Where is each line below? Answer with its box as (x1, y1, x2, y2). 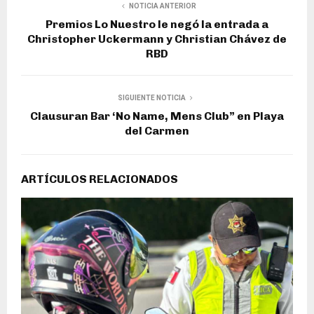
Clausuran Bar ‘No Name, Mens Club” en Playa (30, 109, 284, 123)
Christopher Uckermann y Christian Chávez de (27, 32, 287, 46)
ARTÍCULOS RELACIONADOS (21, 172, 178, 186)
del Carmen (125, 123, 189, 137)
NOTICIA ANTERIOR (129, 1, 196, 10)
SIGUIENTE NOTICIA (117, 93, 186, 102)
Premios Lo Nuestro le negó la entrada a (46, 17, 268, 31)
